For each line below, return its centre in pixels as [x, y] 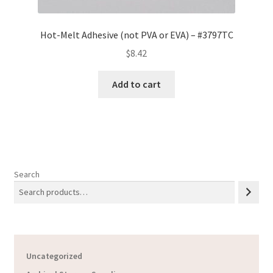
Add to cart [136, 84]
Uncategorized [54, 256]
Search [27, 174]
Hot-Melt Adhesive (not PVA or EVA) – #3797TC [136, 34]
